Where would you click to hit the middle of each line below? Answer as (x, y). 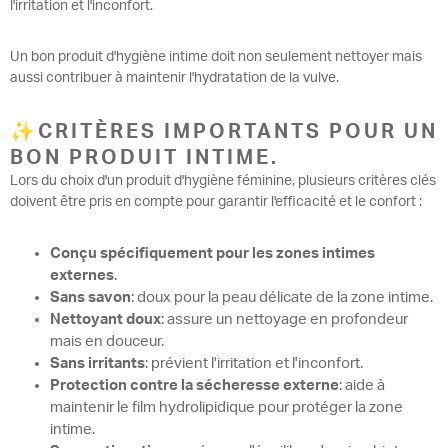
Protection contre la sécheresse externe (194, 385)
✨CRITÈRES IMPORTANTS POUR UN (224, 131)
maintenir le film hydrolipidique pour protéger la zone (226, 407)
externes (82, 275)
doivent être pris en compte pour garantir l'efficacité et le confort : (216, 201)
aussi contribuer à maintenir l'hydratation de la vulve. (174, 77)
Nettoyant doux (105, 319)
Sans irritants (97, 363)
